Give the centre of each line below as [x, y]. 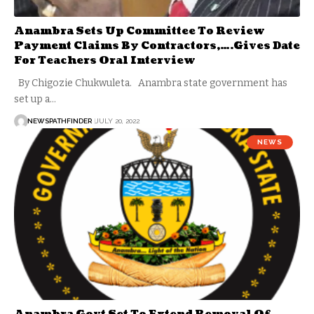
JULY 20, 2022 [117, 121]
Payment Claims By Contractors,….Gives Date [157, 46]
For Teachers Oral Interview [105, 60]
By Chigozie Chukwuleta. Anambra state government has [151, 83]
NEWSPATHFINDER [60, 121]
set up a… [35, 99]
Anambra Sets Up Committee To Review [139, 31]
